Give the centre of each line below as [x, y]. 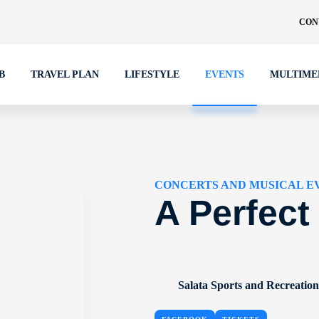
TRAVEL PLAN [65, 74]
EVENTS [225, 74]
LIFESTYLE [152, 74]
